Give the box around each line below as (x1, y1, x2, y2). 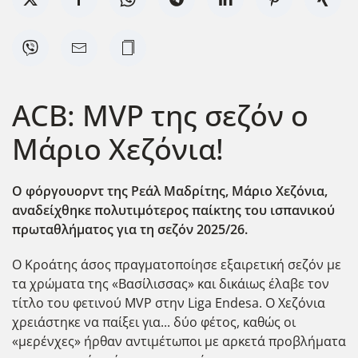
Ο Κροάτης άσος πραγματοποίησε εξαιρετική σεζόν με (12, 255, 341, 273)
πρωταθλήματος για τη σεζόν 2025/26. (12, 220, 248, 238)
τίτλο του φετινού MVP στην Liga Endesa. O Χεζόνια (12, 293, 325, 312)
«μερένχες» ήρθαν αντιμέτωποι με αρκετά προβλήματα (12, 332, 346, 350)
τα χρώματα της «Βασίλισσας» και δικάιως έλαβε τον (12, 274, 329, 292)
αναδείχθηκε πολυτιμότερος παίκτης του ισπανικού (12, 201, 335, 219)
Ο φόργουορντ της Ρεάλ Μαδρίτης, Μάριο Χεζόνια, (12, 181, 328, 200)
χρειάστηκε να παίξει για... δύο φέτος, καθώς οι (12, 312, 296, 331)
